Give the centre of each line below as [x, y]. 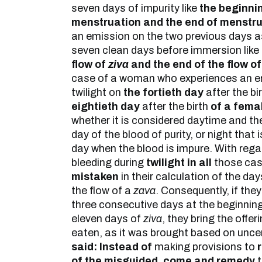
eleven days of [107, 219]
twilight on [97, 92]
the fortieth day [163, 92]
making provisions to [205, 247]
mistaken [95, 177]
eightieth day [106, 106]
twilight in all [179, 163]
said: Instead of [112, 247]
